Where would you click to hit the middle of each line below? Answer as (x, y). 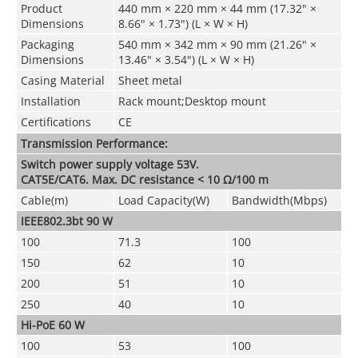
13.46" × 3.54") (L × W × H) (186, 59)
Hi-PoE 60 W (52, 324)
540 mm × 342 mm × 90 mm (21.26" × (217, 44)
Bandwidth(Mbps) (279, 200)
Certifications (56, 121)
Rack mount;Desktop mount (192, 101)
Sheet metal (150, 80)
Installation (50, 101)
